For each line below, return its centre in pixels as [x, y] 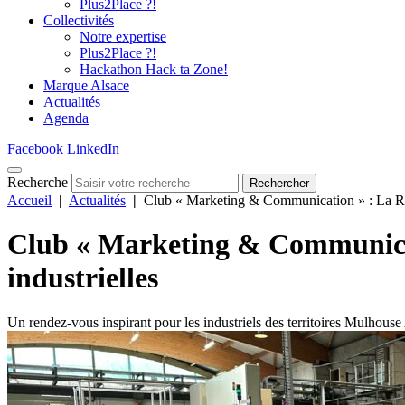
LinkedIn [93, 149]
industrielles [83, 278]
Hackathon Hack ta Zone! [154, 69]
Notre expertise [123, 37]
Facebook [35, 149]
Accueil [29, 200]
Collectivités [79, 20]
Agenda [66, 118]
